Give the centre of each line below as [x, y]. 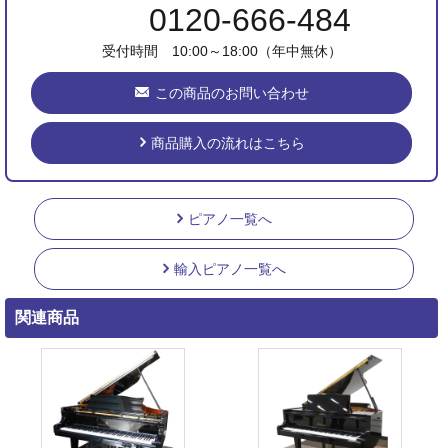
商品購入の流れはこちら [227, 143]
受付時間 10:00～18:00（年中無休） [221, 51]
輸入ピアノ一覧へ [230, 269]
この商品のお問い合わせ [231, 93]
